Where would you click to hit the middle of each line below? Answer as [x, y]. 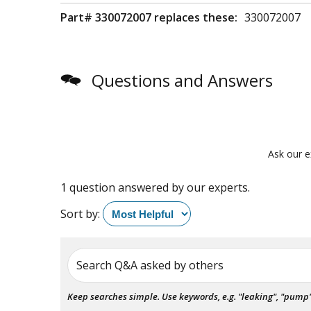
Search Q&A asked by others [150, 265]
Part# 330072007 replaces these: [149, 17]
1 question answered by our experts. [155, 187]
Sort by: [80, 213]
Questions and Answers [182, 80]
